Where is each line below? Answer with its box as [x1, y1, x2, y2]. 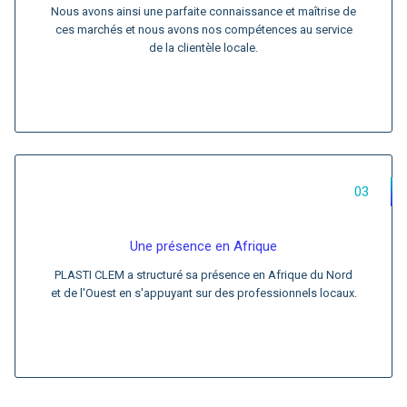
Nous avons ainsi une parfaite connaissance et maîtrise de [51, 5, 356, 18]
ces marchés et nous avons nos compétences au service [55, 23, 352, 36]
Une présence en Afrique [130, 238, 277, 254]
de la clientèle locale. [149, 41, 258, 55]
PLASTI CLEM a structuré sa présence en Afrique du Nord [55, 268, 352, 282]
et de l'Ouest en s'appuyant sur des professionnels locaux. [50, 286, 357, 300]
